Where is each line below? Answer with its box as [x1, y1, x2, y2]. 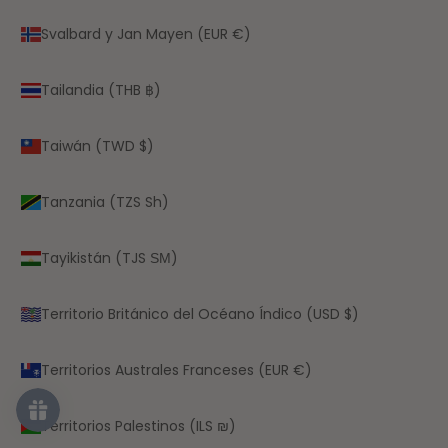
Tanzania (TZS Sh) [41, 191, 169, 212]
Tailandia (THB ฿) [41, 79, 161, 100]
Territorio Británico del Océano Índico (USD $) [41, 303, 359, 324]
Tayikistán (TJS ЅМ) [41, 247, 178, 268]
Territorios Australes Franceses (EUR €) [41, 359, 312, 380]
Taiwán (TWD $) [41, 135, 154, 156]
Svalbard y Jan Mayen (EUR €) [41, 23, 251, 44]
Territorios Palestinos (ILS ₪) [41, 415, 236, 436]
